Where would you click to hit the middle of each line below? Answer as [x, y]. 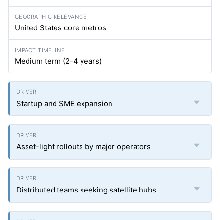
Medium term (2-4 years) [58, 61]
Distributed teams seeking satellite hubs [86, 190]
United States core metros [60, 28]
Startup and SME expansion [64, 103]
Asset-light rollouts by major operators [83, 147]
